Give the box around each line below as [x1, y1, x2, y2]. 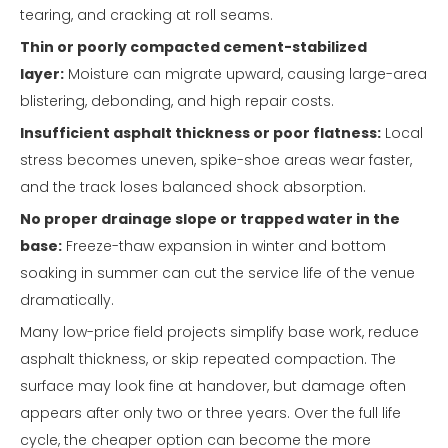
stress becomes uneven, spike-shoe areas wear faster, [20, 149, 412, 170]
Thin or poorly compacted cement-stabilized [20, 36, 367, 57]
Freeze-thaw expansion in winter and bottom [62, 235, 386, 256]
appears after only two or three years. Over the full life [20, 402, 401, 423]
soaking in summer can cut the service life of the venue [20, 262, 415, 283]
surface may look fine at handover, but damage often [20, 375, 406, 396]
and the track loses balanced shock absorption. [20, 176, 366, 197]
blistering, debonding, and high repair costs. [20, 90, 334, 111]
